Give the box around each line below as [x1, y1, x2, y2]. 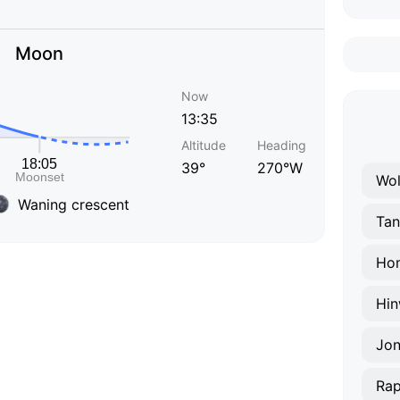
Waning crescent [18, 195, 129, 213]
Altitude [181, 137, 226, 153]
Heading [257, 137, 306, 153]
